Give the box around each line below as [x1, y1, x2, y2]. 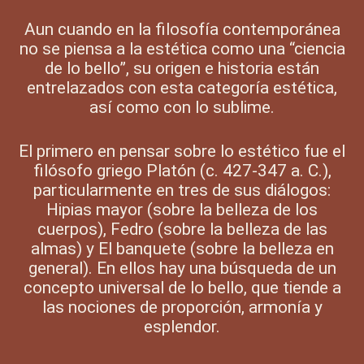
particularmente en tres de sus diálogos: [33, 180, 331, 200]
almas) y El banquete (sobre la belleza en [30, 238, 334, 258]
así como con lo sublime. [89, 97, 275, 117]
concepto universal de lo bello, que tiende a [23, 277, 341, 297]
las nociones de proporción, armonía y [41, 297, 323, 317]
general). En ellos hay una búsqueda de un [28, 258, 336, 278]
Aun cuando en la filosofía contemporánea [24, 19, 340, 39]
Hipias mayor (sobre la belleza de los [46, 199, 318, 219]
